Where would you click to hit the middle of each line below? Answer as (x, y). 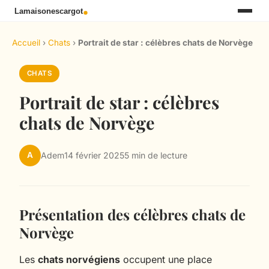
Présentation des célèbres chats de (132, 214)
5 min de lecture (156, 156)
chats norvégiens (79, 259)
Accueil (26, 43)
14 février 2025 (94, 156)
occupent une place (166, 259)
